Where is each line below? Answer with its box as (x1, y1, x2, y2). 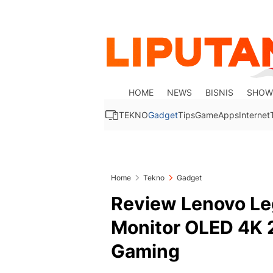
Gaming (111, 240, 180, 262)
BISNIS (205, 87, 234, 97)
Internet (239, 110, 270, 120)
